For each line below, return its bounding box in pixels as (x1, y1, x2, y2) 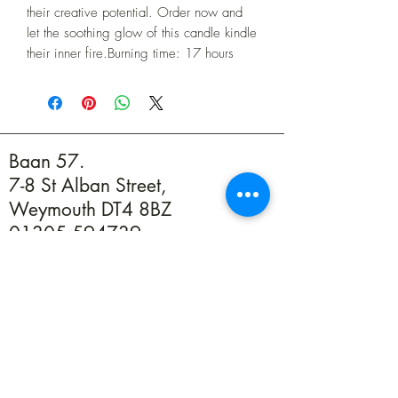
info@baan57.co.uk (9, 244, 169, 269)
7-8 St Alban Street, (9, 172, 166, 197)
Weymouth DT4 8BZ (9, 196, 171, 221)
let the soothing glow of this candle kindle (27, 23, 257, 42)
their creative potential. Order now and (27, 3, 243, 21)
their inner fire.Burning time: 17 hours (27, 44, 234, 62)
